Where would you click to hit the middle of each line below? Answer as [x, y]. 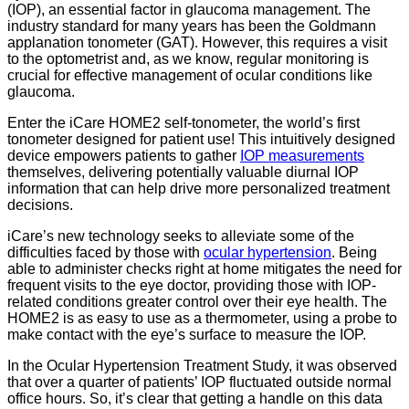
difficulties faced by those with [105, 252]
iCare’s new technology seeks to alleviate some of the [181, 236]
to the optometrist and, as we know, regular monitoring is [188, 58]
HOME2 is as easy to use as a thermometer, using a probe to [202, 318]
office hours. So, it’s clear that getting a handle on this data [195, 398]
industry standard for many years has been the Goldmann [192, 26]
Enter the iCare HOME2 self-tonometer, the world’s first [184, 122]
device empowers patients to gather [124, 155]
